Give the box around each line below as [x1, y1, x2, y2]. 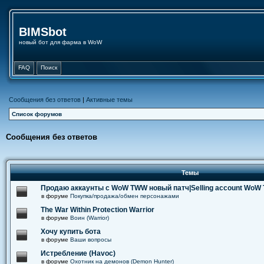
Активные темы [86, 96, 133, 103]
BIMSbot [19, 25, 67, 38]
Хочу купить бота [41, 227, 101, 236]
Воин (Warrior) [70, 214, 109, 221]
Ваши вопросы [70, 236, 111, 243]
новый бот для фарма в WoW [19, 39, 102, 45]
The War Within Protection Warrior [41, 206, 154, 214]
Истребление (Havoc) [41, 249, 115, 258]
